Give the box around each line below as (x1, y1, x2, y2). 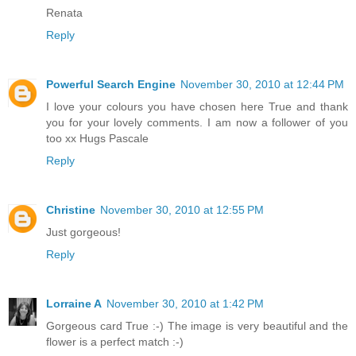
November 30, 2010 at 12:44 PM (180, 77, 344, 91)
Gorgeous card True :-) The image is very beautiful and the (46, 319, 348, 332)
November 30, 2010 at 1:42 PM (106, 296, 264, 310)
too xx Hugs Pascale (46, 131, 149, 145)
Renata (46, 6, 83, 19)
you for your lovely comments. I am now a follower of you (46, 115, 348, 129)
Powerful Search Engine (46, 77, 176, 91)
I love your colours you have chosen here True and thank (46, 99, 348, 113)
